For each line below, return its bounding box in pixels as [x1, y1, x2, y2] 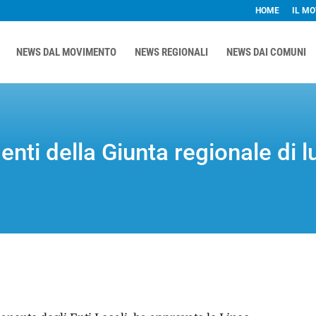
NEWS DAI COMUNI [226, 46, 306, 59]
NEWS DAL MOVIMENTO [16, 46, 116, 59]
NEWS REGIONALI [134, 46, 208, 59]
